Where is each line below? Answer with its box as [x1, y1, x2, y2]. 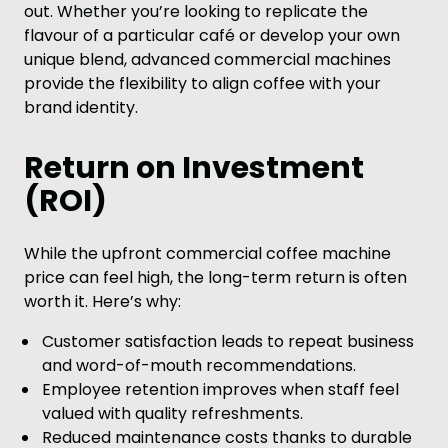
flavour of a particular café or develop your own [24, 24, 400, 47]
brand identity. [24, 96, 138, 119]
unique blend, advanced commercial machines [24, 48, 391, 71]
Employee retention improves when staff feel [42, 378, 399, 401]
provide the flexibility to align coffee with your [24, 72, 381, 95]
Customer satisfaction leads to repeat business [42, 330, 414, 353]
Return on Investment [24, 147, 364, 189]
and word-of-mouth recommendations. [42, 354, 356, 377]
